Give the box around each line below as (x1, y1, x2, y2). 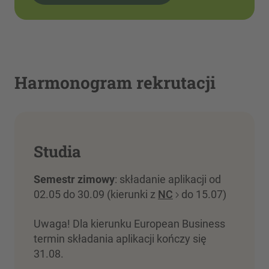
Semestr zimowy (34, 173, 115, 186)
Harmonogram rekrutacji (14, 71, 216, 94)
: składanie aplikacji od (115, 173, 221, 186)
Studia (34, 141, 81, 162)
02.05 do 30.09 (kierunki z (34, 188, 158, 201)
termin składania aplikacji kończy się (34, 232, 207, 246)
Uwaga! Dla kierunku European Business (34, 217, 225, 231)
